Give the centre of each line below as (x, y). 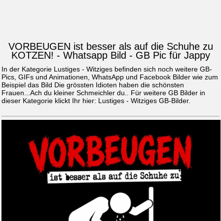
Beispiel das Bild (28, 85)
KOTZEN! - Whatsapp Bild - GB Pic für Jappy (110, 55)
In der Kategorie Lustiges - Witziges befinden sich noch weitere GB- (107, 69)
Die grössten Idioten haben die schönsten (119, 85)
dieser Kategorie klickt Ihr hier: (50, 101)
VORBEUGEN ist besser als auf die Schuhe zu (110, 47)
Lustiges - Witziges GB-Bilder (143, 101)
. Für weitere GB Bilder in (166, 93)
